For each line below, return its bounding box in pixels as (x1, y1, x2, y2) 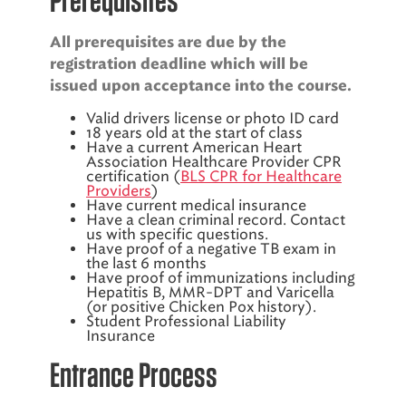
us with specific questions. (86, 226, 268, 243)
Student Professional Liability (86, 313, 286, 330)
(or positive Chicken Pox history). (86, 298, 316, 315)
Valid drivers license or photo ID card (86, 110, 339, 127)
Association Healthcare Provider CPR (86, 153, 342, 170)
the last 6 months (86, 255, 207, 272)
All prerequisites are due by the (50, 35, 286, 50)
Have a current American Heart (86, 139, 302, 156)
